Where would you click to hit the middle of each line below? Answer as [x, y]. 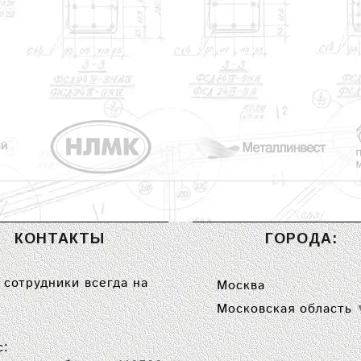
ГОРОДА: [301, 239]
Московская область [284, 309]
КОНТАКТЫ [60, 239]
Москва [241, 286]
